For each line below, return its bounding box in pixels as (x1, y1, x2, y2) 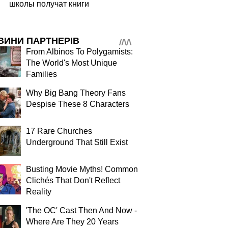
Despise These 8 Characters (26, 100, 129, 108)
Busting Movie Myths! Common (26, 165, 138, 174)
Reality (26, 187, 51, 196)
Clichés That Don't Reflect (26, 176, 120, 185)
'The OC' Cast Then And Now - (26, 206, 137, 215)
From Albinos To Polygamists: (26, 47, 133, 56)
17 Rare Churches (26, 127, 92, 135)
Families (26, 70, 57, 78)
